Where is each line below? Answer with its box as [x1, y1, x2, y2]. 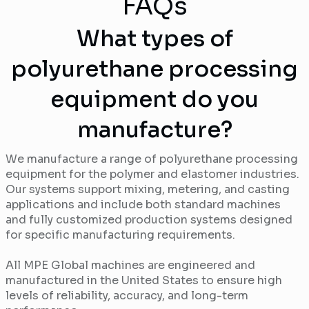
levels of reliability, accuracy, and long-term [6, 288, 248, 303]
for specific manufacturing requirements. [6, 228, 235, 243]
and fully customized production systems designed [6, 212, 292, 228]
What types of [76, 25, 233, 53]
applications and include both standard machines [6, 197, 281, 212]
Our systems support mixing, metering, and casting [6, 182, 290, 197]
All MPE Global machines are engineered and [6, 258, 255, 273]
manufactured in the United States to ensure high [6, 273, 282, 288]
